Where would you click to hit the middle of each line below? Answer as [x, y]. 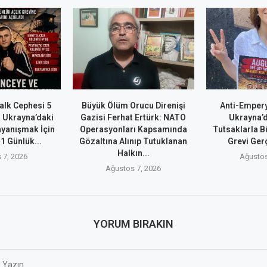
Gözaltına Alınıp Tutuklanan [133, 141]
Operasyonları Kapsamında [133, 129]
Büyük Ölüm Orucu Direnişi [133, 105]
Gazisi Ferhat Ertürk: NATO [133, 117]
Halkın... [133, 153]
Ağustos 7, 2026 [133, 168]
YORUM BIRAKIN [133, 223]
